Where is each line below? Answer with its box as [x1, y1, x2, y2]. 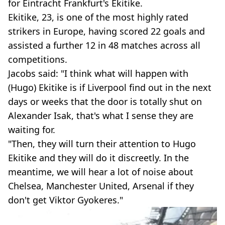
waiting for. [8, 123, 55, 136]
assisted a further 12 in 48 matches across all [8, 39, 200, 51]
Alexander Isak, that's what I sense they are [8, 109, 193, 122]
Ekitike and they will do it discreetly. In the [8, 151, 189, 164]
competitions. [8, 53, 67, 65]
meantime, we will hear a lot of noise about [8, 165, 193, 178]
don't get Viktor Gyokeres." [8, 193, 123, 206]
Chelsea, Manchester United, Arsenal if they [8, 179, 194, 192]
